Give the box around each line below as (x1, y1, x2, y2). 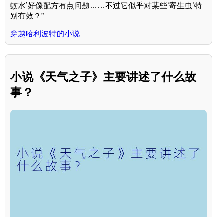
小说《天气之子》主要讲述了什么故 (10, 70, 196, 83)
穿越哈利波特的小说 (10, 29, 80, 38)
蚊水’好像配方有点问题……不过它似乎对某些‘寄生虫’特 (10, 1, 202, 10)
